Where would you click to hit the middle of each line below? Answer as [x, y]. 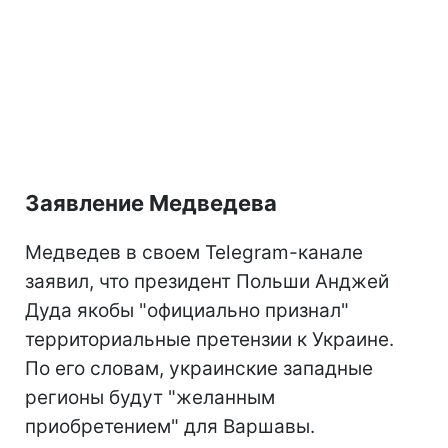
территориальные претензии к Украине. [209, 339]
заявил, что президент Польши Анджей [207, 281]
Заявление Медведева [151, 202]
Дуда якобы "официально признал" [187, 310]
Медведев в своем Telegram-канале [194, 252]
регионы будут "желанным [150, 397]
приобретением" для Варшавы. [170, 426]
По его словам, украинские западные [199, 368]
